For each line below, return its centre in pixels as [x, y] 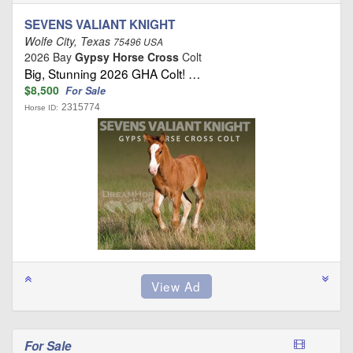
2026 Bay [50, 56]
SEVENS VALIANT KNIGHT [100, 24]
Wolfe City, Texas [69, 41]
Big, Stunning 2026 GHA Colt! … [112, 73]
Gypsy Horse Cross [127, 56]
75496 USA [138, 41]
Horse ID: [41, 107]
